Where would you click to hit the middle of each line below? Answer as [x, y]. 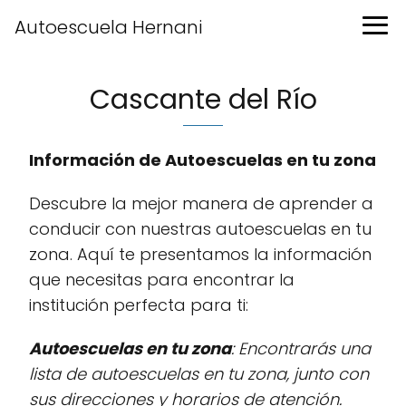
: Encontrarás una [301, 348]
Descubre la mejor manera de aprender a [201, 203]
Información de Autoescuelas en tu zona [203, 160]
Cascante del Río [203, 100]
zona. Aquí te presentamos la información [200, 254]
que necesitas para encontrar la [162, 280]
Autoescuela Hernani [108, 27]
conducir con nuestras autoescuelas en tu [200, 229]
